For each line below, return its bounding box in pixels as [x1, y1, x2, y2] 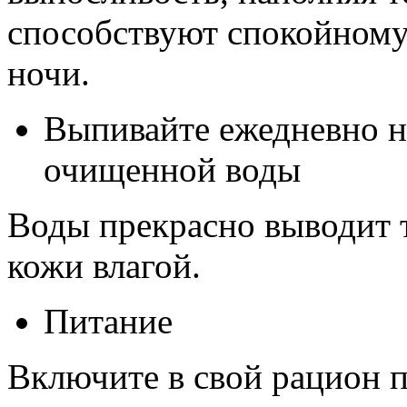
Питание [44, 301, 173, 341]
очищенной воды [44, 149, 301, 189]
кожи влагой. [7, 245, 201, 285]
